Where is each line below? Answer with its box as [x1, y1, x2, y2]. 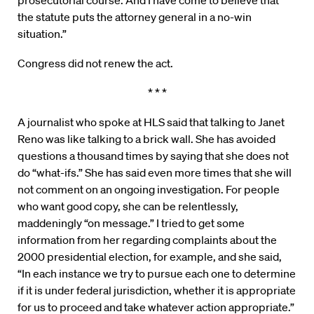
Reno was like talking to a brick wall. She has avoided [18, 132, 275, 146]
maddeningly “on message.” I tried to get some [18, 216, 245, 231]
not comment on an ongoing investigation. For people [18, 182, 280, 197]
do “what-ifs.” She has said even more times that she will [18, 165, 292, 180]
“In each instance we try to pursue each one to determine [18, 266, 296, 281]
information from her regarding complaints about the [18, 233, 277, 247]
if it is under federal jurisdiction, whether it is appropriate [18, 283, 296, 298]
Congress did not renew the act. [18, 56, 173, 71]
